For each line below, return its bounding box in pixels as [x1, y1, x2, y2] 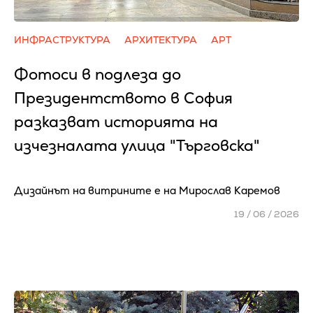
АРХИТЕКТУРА [124, 34, 197, 46]
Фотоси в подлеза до [14, 64, 181, 85]
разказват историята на [14, 112, 218, 132]
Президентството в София [14, 88, 233, 108]
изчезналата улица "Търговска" [14, 136, 260, 156]
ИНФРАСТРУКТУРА [14, 34, 110, 46]
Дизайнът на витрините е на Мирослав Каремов [14, 184, 280, 197]
